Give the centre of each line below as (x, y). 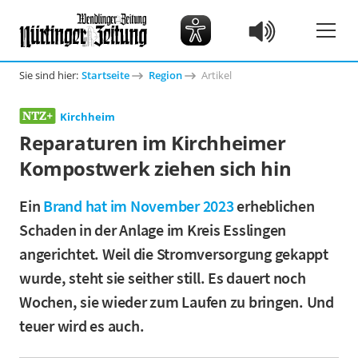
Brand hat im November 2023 (139, 206)
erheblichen (274, 206)
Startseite (105, 75)
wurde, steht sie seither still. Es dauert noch (163, 278)
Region (165, 75)
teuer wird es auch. (82, 326)
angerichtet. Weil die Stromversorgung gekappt (174, 254)
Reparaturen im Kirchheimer (153, 143)
